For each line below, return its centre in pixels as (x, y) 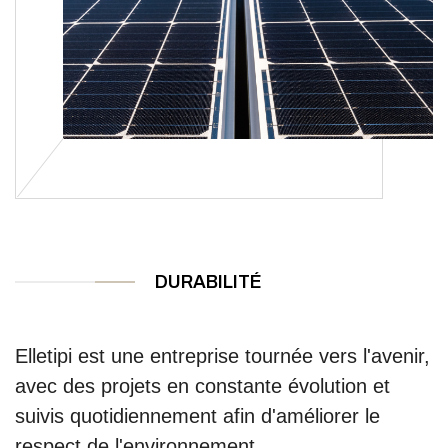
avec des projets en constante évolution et (202, 385)
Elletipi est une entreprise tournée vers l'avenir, (222, 355)
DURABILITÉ (208, 281)
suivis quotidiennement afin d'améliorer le (197, 415)
